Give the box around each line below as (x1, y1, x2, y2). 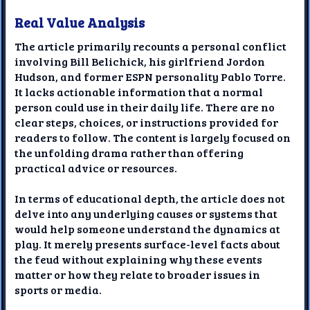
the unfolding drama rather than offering (15, 145, 244, 160)
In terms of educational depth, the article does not (15, 190, 286, 206)
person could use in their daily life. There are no (15, 99, 275, 114)
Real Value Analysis (15, 12, 145, 31)
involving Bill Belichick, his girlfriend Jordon (15, 53, 266, 69)
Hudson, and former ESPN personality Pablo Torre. (15, 69, 286, 84)
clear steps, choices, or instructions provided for (15, 114, 279, 129)
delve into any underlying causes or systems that (15, 206, 278, 221)
